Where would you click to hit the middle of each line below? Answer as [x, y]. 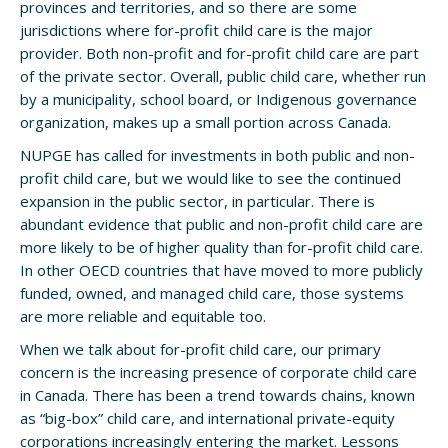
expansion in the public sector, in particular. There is [197, 201]
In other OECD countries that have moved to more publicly [221, 270]
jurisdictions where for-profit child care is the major [196, 30]
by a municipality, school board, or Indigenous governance [218, 99]
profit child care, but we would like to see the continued [210, 178]
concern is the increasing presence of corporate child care [218, 372]
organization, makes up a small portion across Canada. [205, 122]
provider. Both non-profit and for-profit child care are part [219, 53]
